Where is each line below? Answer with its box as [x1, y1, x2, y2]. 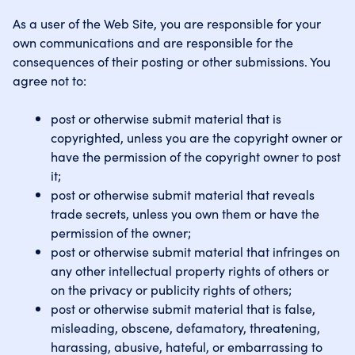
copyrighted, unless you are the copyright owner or [51, 128, 342, 146]
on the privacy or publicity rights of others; [51, 281, 292, 298]
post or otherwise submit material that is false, [51, 300, 315, 317]
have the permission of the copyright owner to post [51, 147, 341, 165]
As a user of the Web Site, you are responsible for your [13, 14, 321, 32]
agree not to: [13, 71, 86, 89]
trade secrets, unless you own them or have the [51, 204, 319, 222]
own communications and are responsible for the [13, 33, 293, 51]
